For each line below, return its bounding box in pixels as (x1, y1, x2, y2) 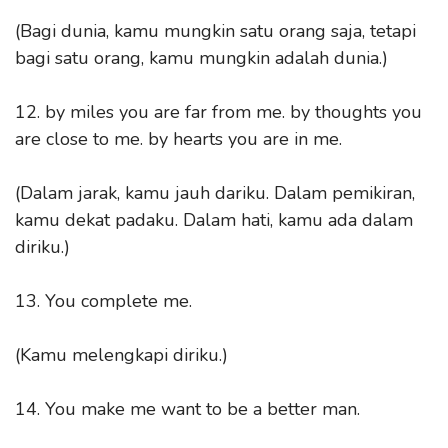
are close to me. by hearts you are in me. (15, 126, 342, 151)
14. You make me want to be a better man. (15, 396, 360, 421)
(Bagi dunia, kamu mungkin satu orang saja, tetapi (15, 18, 416, 43)
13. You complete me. (15, 288, 192, 313)
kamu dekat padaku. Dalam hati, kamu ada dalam (15, 207, 413, 232)
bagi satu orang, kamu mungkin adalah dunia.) (15, 45, 388, 70)
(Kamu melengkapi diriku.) (15, 342, 228, 367)
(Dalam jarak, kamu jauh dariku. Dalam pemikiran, (15, 180, 415, 205)
